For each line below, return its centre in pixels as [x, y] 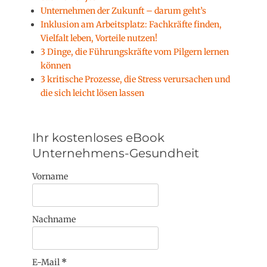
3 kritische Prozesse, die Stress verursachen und [135, 79]
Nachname [54, 219]
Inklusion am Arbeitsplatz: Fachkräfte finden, [131, 24]
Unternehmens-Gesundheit [116, 153]
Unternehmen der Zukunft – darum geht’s [123, 10]
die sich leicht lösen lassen [92, 93]
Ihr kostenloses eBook [98, 137]
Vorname [50, 176]
